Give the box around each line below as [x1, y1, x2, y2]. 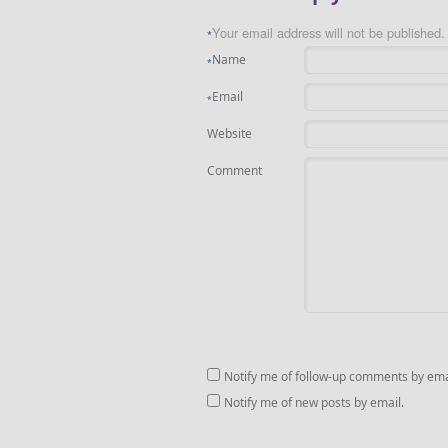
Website [207, 124, 252, 142]
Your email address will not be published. [212, 22, 445, 42]
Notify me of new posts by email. [224, 393, 404, 411]
